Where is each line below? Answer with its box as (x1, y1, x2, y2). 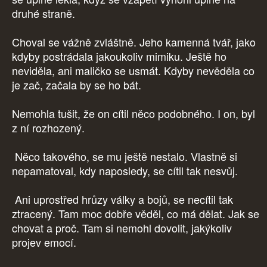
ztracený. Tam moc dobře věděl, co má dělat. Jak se (12, 206, 259, 222)
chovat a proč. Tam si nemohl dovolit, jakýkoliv (12, 220, 232, 236)
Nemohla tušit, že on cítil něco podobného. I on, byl (12, 105, 255, 122)
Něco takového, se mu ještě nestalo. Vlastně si (12, 148, 237, 164)
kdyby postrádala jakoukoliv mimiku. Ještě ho (12, 48, 226, 64)
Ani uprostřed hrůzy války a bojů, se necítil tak (12, 191, 233, 207)
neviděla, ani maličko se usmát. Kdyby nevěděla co (12, 63, 254, 79)
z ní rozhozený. (12, 120, 85, 136)
